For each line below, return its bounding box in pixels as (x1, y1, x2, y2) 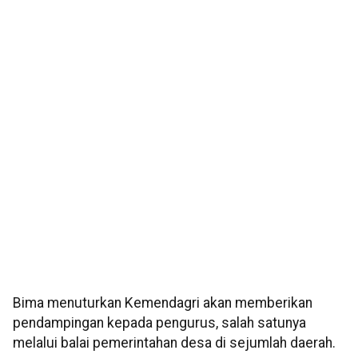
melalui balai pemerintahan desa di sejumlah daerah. (13, 335, 336, 352)
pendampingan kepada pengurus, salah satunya (13, 315, 306, 332)
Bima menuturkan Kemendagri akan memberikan (13, 295, 312, 312)
